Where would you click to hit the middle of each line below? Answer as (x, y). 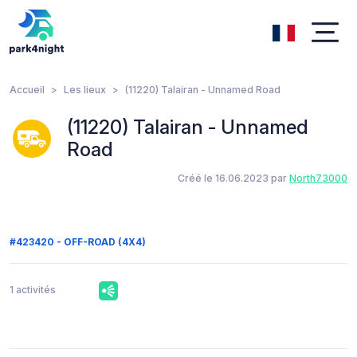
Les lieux (85, 90)
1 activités (33, 290)
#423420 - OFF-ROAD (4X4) (78, 242)
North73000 (318, 178)
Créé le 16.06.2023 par (233, 178)
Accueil (27, 90)
